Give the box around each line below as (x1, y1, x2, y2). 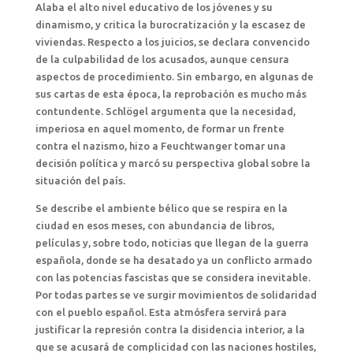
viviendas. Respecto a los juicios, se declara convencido (35, 36, 310, 47)
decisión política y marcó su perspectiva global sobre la (35, 158, 310, 169)
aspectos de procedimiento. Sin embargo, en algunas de (35, 71, 314, 82)
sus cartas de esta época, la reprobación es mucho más (35, 88, 307, 99)
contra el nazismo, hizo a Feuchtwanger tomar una (35, 140, 286, 151)
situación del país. (35, 175, 125, 186)
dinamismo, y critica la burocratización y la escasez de (35, 19, 306, 30)
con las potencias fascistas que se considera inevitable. (35, 272, 310, 283)
